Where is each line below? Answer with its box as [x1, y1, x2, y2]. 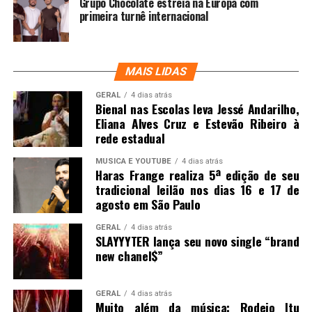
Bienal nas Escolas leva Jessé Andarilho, [95, 99, 299, 118]
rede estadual [95, 128, 165, 147]
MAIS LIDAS [123, 64, 189, 78]
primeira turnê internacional [79, 7, 208, 24]
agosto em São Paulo [95, 194, 201, 213]
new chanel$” [95, 246, 163, 265]
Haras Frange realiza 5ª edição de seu [95, 165, 299, 184]
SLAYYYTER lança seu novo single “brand [95, 231, 299, 250]
